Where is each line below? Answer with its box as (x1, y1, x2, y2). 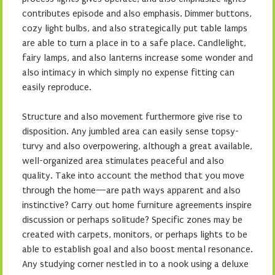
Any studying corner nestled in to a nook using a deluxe (22, 258, 249, 269)
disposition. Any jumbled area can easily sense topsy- (22, 126, 239, 137)
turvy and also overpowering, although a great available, (22, 141, 252, 152)
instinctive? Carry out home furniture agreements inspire (22, 199, 252, 211)
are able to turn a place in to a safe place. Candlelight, (22, 37, 246, 48)
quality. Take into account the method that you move (22, 170, 244, 181)
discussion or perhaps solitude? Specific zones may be (22, 214, 242, 225)
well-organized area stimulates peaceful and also (22, 155, 224, 166)
